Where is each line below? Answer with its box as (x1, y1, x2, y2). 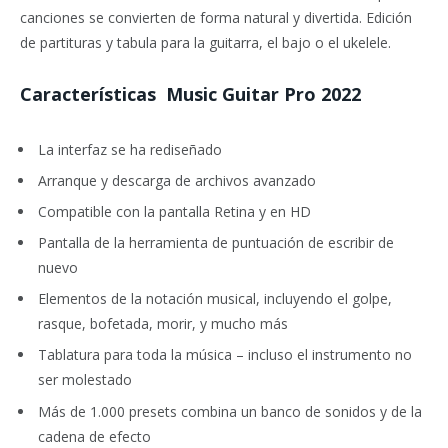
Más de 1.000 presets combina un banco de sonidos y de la (38, 401, 422, 421)
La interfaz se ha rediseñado (38, 139, 222, 159)
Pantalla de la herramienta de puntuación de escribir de (38, 233, 394, 253)
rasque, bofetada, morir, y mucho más (38, 314, 288, 334)
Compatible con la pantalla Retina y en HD (38, 201, 311, 221)
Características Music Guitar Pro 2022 (20, 81, 361, 106)
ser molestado (38, 370, 132, 390)
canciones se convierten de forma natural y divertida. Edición (20, 7, 412, 27)
